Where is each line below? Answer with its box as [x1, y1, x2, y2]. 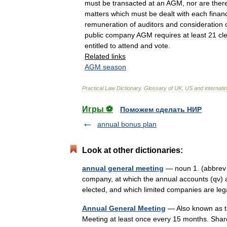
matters [85, 10, 109, 18]
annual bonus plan [97, 120, 157, 128]
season [103, 63, 126, 71]
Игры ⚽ [82, 105, 113, 113]
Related [85, 52, 109, 60]
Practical [82, 85, 103, 91]
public [85, 31, 103, 39]
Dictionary [117, 85, 141, 91]
